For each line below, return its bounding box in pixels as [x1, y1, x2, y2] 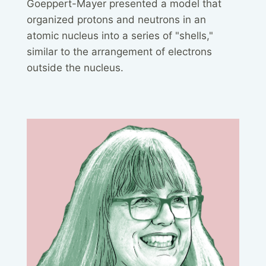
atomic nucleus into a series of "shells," [27, 29, 213, 42]
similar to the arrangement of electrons [27, 45, 212, 58]
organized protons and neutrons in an [27, 13, 206, 26]
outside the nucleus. [27, 61, 123, 74]
